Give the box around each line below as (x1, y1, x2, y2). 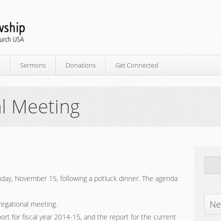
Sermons (20, 61, 46, 70)
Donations (66, 61, 96, 70)
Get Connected (115, 61, 158, 70)
